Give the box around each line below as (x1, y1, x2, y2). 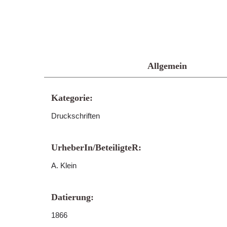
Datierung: (51, 192, 94, 202)
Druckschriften (51, 111, 100, 120)
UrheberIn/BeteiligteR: (51, 142, 141, 153)
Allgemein (147, 61, 187, 71)
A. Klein (51, 161, 77, 170)
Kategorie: (51, 93, 93, 103)
